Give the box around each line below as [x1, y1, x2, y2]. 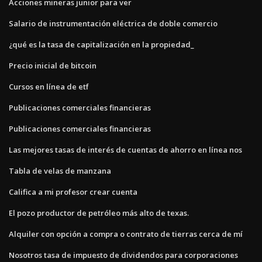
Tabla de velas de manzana [9, 165, 111, 176]
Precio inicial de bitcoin [9, 60, 96, 71]
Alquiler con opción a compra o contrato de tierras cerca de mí [9, 228, 243, 239]
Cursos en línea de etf [9, 81, 89, 92]
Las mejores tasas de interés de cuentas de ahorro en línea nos [9, 144, 242, 155]
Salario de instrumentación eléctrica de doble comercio [9, 18, 218, 29]
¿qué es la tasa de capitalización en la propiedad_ [9, 39, 194, 50]
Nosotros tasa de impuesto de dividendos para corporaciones [9, 249, 238, 260]
